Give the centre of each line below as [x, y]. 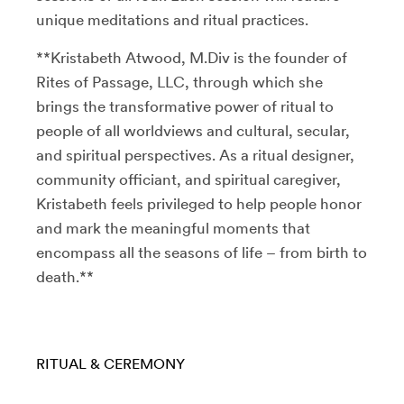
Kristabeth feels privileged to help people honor [199, 203]
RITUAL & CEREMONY [110, 363]
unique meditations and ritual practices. [172, 19]
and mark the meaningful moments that [173, 228]
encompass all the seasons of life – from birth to [202, 252]
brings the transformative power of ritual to [185, 106]
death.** [65, 276]
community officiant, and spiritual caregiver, [188, 179]
